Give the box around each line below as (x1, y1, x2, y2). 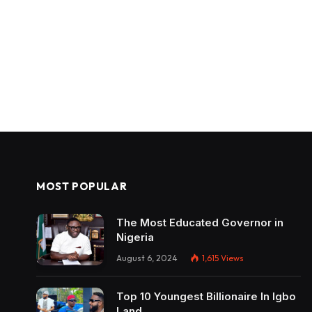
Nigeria (116, 230, 154, 244)
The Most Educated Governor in (116, 215, 283, 229)
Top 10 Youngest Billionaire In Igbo (116, 290, 296, 304)
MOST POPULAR (36, 179, 127, 193)
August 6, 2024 (116, 252, 178, 263)
